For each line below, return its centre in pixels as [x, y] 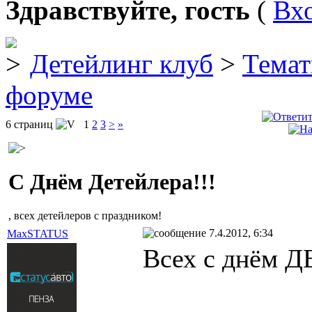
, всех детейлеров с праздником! [85, 216]
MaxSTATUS [38, 233]
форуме [49, 95]
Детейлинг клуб [122, 63]
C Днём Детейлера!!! [112, 181]
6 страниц [31, 124]
